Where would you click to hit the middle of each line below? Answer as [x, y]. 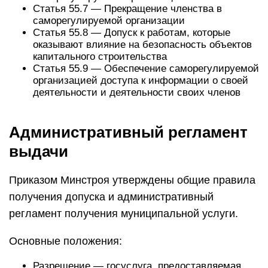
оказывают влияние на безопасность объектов [142, 45]
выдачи [39, 151]
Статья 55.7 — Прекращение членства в [127, 9]
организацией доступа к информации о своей [141, 80]
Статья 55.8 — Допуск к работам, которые [132, 33]
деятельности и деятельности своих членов [137, 92]
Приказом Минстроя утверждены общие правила [132, 180]
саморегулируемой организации [109, 21]
